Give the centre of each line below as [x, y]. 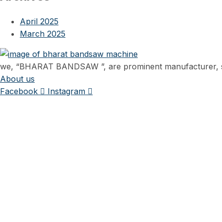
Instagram [66, 91]
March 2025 [43, 34]
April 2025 [39, 22]
